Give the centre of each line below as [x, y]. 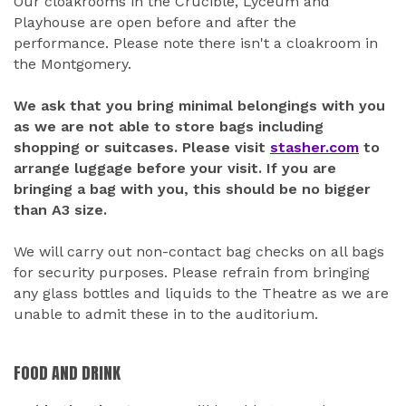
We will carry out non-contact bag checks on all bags [199, 251]
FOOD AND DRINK [67, 373]
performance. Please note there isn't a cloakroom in [196, 43]
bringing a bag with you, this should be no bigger [192, 189]
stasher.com [314, 147]
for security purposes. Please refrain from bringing [192, 272]
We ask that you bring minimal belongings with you [199, 106]
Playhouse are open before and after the [155, 22]
